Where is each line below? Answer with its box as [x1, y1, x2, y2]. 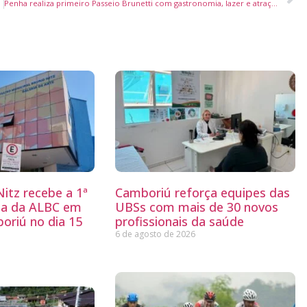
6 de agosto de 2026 [114, 228, 195, 241]
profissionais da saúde [114, 213, 244, 230]
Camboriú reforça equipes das [114, 184, 290, 201]
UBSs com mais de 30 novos [114, 199, 278, 216]
